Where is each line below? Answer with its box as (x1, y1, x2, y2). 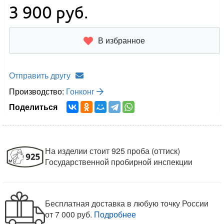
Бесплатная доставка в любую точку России (45, 197, 209, 209)
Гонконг (66, 85, 97, 97)
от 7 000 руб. (45, 208, 92, 220)
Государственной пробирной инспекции (45, 156, 193, 168)
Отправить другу (9, 69, 71, 81)
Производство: (9, 85, 66, 97)
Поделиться (9, 101, 62, 113)
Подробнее (94, 208, 136, 220)
